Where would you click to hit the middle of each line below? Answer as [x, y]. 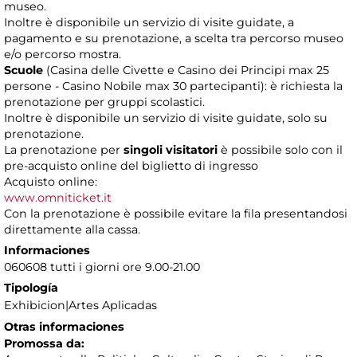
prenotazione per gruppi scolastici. [104, 102]
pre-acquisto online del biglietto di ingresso [131, 166]
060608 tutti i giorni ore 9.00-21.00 [102, 267]
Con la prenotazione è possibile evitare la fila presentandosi [176, 214]
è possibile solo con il [282, 150]
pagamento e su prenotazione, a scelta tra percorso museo [174, 39]
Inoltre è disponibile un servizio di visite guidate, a [149, 23]
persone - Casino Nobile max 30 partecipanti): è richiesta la [173, 86]
